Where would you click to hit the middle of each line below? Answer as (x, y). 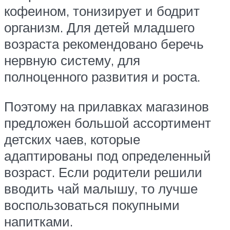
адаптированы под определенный (108, 155)
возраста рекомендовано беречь (104, 44)
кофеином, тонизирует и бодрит (102, 11)
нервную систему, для (72, 60)
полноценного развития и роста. (102, 77)
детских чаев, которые (72, 139)
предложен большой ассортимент (108, 122)
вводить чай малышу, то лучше (101, 188)
